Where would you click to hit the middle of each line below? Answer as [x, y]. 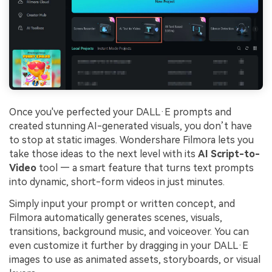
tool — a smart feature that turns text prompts [145, 168]
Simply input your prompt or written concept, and [122, 203]
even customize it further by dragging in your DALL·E [129, 245]
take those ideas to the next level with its [104, 154]
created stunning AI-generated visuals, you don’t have [131, 126]
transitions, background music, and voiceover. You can [129, 231]
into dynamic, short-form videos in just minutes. [117, 182]
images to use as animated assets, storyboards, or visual [135, 259]
